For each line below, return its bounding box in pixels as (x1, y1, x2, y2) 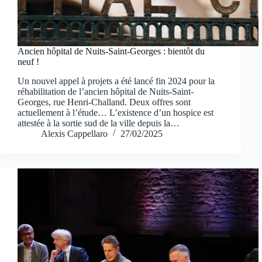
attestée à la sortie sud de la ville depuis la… (18, 118, 180, 128)
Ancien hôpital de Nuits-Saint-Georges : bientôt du (18, 46, 205, 56)
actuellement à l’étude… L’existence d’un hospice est (18, 107, 213, 118)
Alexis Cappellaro (41, 128, 108, 139)
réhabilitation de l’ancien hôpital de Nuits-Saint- (18, 86, 194, 96)
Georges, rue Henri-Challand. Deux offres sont (18, 96, 191, 107)
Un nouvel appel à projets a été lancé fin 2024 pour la (18, 75, 215, 86)
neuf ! (18, 56, 39, 67)
